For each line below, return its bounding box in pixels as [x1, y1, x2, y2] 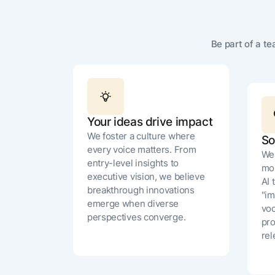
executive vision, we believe [87, 171, 205, 183]
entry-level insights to [87, 158, 179, 169]
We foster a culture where [87, 131, 195, 142]
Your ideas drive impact [87, 115, 213, 130]
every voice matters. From [87, 144, 196, 156]
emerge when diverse [87, 198, 179, 210]
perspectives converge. [87, 212, 186, 223]
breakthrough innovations [87, 185, 195, 196]
